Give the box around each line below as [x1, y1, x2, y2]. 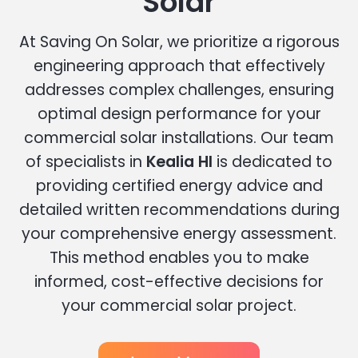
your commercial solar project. [62, 294, 296, 316]
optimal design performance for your [37, 102, 321, 125]
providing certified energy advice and [35, 174, 323, 197]
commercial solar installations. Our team [24, 126, 334, 149]
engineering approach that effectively [33, 54, 325, 77]
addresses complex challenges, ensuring [24, 78, 334, 101]
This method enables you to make [49, 246, 309, 268]
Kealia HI [146, 150, 213, 173]
